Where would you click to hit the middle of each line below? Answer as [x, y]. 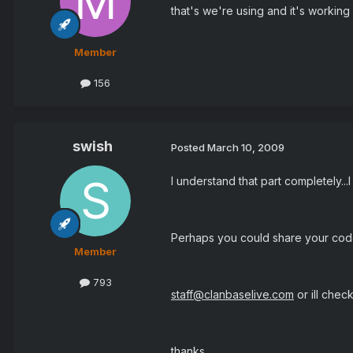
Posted [189, 147]
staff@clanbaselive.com [232, 295]
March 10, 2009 [246, 147]
